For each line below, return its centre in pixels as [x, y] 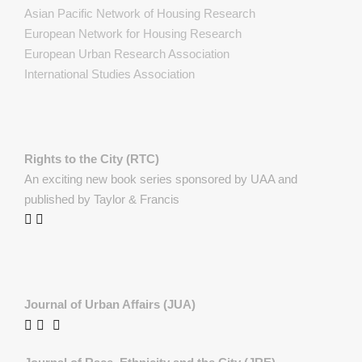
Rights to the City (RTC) [92, 159]
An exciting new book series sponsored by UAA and [161, 179]
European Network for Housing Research [133, 34]
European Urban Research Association [127, 54]
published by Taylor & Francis [102, 199]
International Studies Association [109, 74]
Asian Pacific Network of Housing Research [140, 13]
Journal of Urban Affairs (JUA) [110, 304]
